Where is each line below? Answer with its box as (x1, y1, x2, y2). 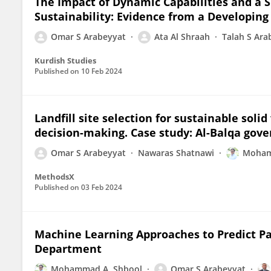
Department (34, 241, 102, 256)
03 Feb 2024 (81, 182, 122, 192)
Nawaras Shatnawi (138, 147, 214, 158)
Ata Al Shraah (154, 31, 210, 42)
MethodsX (34, 171, 74, 182)
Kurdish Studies (34, 55, 96, 66)
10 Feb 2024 (81, 66, 122, 76)
